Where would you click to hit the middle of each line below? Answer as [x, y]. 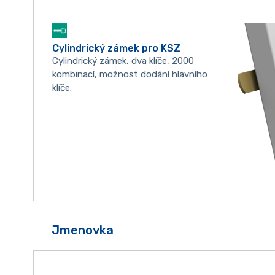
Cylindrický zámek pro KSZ [116, 48]
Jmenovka [82, 230]
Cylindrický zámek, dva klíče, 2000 [123, 61]
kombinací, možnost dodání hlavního [130, 75]
